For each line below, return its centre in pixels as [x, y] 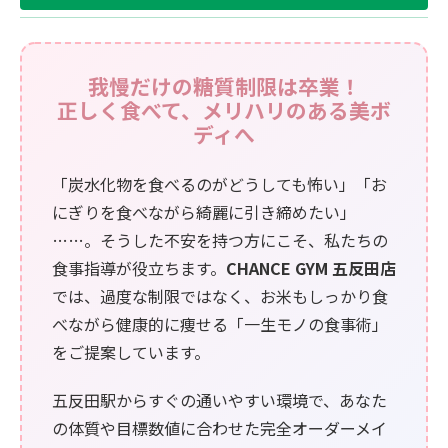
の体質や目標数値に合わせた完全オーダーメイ [219, 427]
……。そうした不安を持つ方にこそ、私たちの [220, 239]
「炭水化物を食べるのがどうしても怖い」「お [219, 183]
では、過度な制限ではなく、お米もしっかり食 [220, 295]
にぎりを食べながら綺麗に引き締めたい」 [204, 211]
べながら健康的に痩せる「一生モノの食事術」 [220, 323]
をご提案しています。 [131, 351]
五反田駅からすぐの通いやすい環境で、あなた [219, 399]
